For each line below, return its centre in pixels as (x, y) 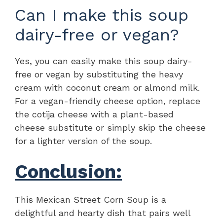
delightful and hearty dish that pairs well (103, 213)
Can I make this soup (102, 15)
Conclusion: (68, 171)
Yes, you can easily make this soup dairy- (104, 61)
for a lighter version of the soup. (83, 141)
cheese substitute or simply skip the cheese (110, 127)
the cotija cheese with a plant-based (94, 114)
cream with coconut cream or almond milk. (107, 87)
